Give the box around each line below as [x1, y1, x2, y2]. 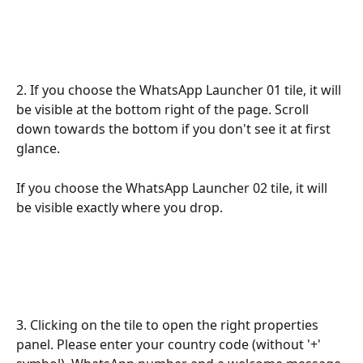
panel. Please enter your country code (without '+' [16, 335, 324, 354]
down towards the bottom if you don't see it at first [16, 120, 334, 139]
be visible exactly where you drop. [16, 198, 223, 216]
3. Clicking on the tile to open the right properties [16, 316, 322, 335]
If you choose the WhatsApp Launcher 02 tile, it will [16, 178, 331, 197]
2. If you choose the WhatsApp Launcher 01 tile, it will [16, 81, 344, 100]
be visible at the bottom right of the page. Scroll [16, 100, 312, 119]
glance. [16, 139, 60, 158]
